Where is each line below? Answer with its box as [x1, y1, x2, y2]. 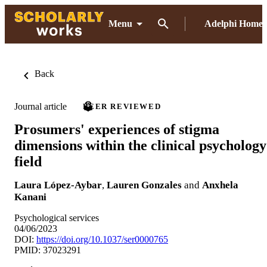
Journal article [14, 101, 67, 111]
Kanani [14, 191, 46, 203]
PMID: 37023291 [14, 244, 81, 255]
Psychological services [14, 212, 99, 223]
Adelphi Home [204, 18, 263, 29]
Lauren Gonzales [107, 179, 182, 191]
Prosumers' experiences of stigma [14, 121, 219, 137]
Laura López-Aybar [14, 179, 102, 191]
